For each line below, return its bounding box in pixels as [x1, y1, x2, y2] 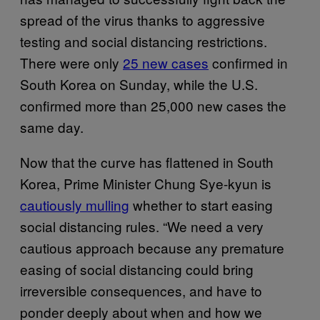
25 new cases [123, 52, 209, 72]
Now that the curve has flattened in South [20, 151, 274, 171]
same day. [20, 116, 84, 136]
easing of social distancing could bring [20, 259, 254, 279]
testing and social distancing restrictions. [20, 31, 267, 51]
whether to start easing [129, 194, 273, 214]
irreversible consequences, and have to [20, 280, 262, 300]
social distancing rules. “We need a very [20, 216, 264, 236]
